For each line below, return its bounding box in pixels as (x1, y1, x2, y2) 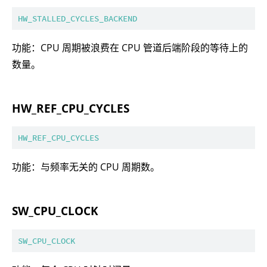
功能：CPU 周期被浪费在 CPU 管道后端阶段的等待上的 (12, 41, 248, 54)
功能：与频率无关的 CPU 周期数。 (12, 160, 160, 174)
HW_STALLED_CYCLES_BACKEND (18, 13, 137, 24)
